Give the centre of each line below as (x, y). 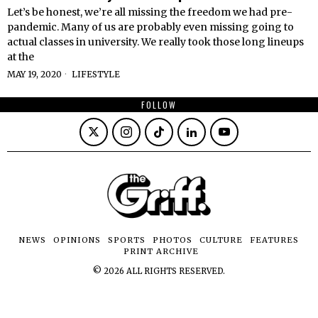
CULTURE (221, 240)
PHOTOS (172, 240)
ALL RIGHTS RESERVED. (175, 271)
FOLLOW (159, 104)
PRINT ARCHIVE (161, 251)
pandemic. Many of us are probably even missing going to (150, 27)
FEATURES (274, 240)
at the (21, 56)
